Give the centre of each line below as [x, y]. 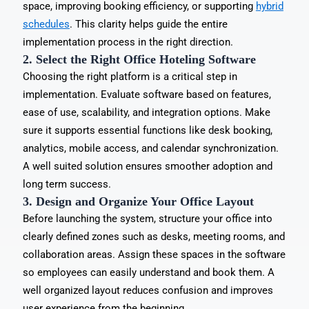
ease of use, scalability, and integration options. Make [146, 112]
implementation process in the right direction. [128, 42]
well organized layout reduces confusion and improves [148, 290]
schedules [46, 24]
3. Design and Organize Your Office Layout [138, 201]
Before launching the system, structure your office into [147, 218]
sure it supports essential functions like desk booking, [147, 130]
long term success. [67, 184]
